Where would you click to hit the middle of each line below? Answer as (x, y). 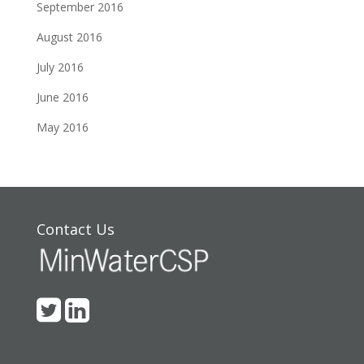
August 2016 (69, 37)
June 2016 (62, 97)
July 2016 (60, 67)
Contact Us (75, 229)
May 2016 (62, 127)
